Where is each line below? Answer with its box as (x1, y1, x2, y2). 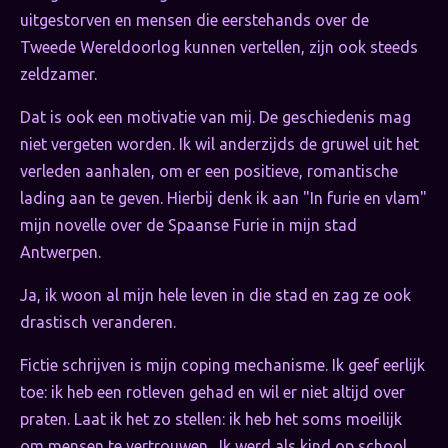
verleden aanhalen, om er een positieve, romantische (20, 162, 398, 181)
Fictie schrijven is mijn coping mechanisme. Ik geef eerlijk (20, 356, 425, 375)
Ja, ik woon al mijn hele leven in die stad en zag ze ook (20, 286, 411, 305)
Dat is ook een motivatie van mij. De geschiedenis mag (20, 108, 411, 127)
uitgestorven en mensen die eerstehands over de (20, 11, 369, 30)
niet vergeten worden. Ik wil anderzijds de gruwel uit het (20, 135, 419, 154)
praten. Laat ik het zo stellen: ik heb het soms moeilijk (20, 410, 402, 429)
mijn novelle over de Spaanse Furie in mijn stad (20, 216, 357, 235)
